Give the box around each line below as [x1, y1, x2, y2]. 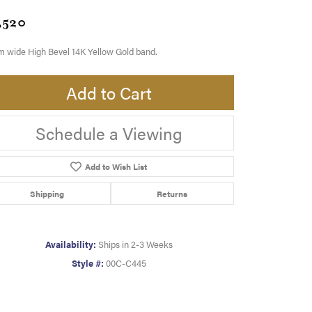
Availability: [45, 238, 96, 251]
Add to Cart [65, 81, 152, 105]
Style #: [71, 257, 104, 270]
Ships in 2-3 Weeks [97, 238, 173, 251]
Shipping [29, 187, 64, 201]
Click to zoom [160, 285, 211, 297]
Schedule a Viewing [35, 121, 182, 146]
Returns [157, 187, 188, 201]
